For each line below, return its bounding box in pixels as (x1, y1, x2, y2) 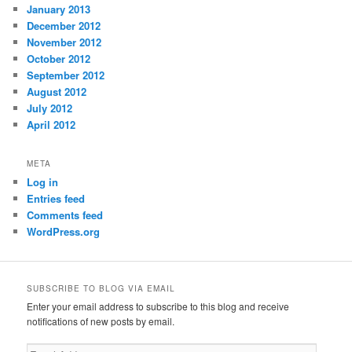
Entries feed (27, 191, 86, 207)
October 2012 (27, 50, 91, 66)
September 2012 (27, 67, 105, 82)
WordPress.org (27, 224, 101, 240)
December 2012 (27, 17, 101, 33)
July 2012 (27, 100, 73, 115)
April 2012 (27, 116, 76, 132)
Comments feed (27, 207, 104, 223)
